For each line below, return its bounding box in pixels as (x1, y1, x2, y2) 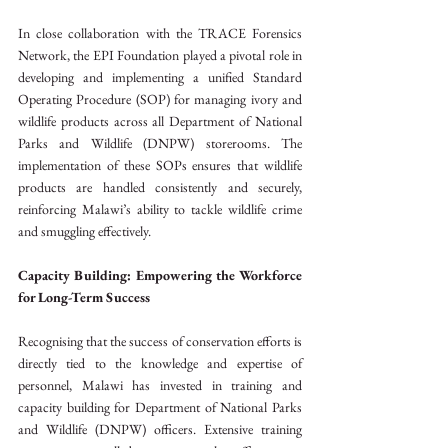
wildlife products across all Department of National (18, 111, 302, 130)
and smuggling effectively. (18, 221, 151, 240)
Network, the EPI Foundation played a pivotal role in (18, 45, 302, 64)
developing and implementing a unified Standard (18, 67, 302, 86)
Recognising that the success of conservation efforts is (18, 331, 302, 350)
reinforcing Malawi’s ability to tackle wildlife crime (18, 199, 302, 218)
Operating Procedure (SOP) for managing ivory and (18, 89, 302, 108)
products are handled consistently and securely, (18, 177, 302, 196)
